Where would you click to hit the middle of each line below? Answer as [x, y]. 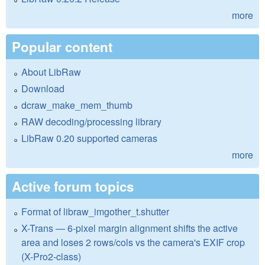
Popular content [62, 47]
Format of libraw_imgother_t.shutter [95, 212]
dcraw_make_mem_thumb [77, 105]
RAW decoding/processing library [91, 122]
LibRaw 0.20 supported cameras [89, 138]
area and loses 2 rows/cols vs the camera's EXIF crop [133, 243]
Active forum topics [73, 187]
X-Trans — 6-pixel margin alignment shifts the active [130, 228]
